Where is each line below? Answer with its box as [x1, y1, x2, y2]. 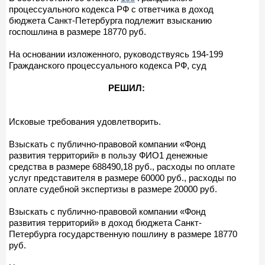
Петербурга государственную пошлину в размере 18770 [9, 228, 237, 239]
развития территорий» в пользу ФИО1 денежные [9, 150, 208, 160]
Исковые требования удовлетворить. [9, 116, 161, 127]
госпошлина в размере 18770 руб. [9, 26, 146, 37]
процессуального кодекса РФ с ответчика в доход [9, 4, 214, 14]
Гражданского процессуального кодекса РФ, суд [9, 60, 206, 70]
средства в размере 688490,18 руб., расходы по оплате [9, 161, 235, 172]
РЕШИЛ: [108, 82, 145, 93]
